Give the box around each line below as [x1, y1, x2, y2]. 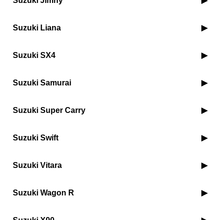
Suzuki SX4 [13, 51, 55, 59]
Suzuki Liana [13, 24, 61, 32]
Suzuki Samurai [13, 79, 71, 87]
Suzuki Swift [13, 134, 58, 142]
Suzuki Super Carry [13, 106, 85, 114]
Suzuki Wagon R [13, 189, 74, 197]
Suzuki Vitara [13, 161, 62, 169]
